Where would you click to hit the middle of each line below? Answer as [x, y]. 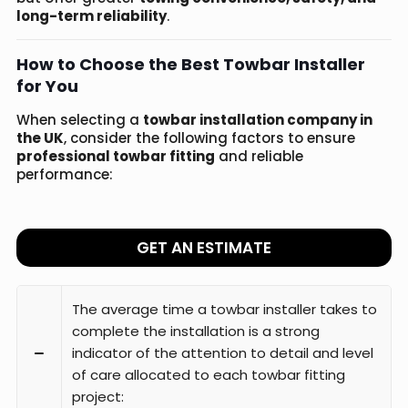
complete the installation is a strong [196, 331]
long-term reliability [92, 16]
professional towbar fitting [116, 157]
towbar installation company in [258, 120]
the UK [40, 138]
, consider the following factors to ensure [209, 138]
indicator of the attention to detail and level [223, 353]
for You [47, 87]
